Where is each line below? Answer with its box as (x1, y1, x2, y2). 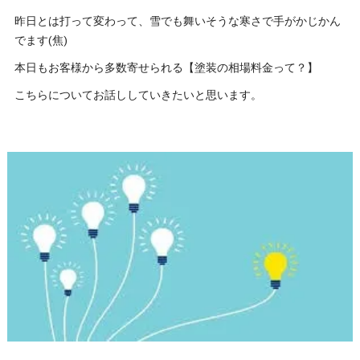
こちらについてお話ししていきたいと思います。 (14, 88, 262, 102)
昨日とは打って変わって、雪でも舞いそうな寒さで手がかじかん (14, 14, 341, 28)
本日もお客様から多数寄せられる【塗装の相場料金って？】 (14, 61, 318, 75)
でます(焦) (14, 34, 67, 47)
